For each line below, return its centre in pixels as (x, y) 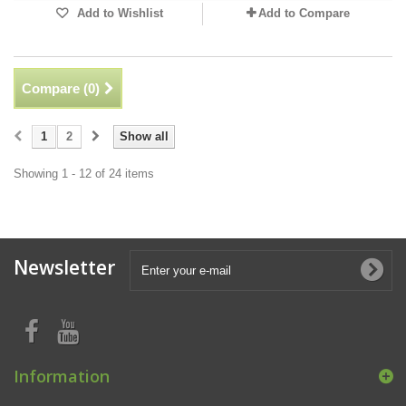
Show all (144, 136)
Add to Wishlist (118, 13)
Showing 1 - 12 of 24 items (84, 174)
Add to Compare (304, 13)
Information (62, 376)
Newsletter (64, 267)
